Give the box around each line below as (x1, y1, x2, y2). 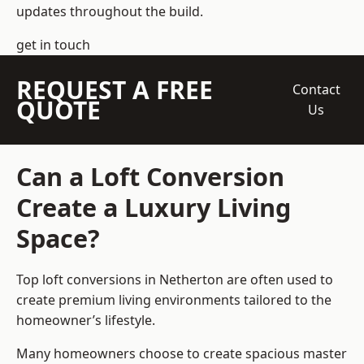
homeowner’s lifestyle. (16, 311, 155, 330)
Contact (292, 80, 340, 99)
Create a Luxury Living (16, 190, 291, 225)
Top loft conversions (16, 271, 141, 289)
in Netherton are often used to (141, 271, 333, 289)
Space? (16, 221, 100, 256)
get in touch (16, 36, 90, 54)
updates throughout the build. (16, 2, 203, 21)
